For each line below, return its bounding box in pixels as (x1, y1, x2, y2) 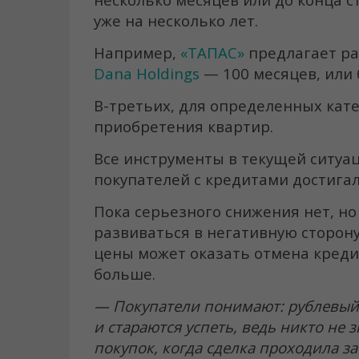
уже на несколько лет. (94, 10, 258, 30)
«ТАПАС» (180, 42, 244, 63)
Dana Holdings (94, 63, 200, 83)
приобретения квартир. (94, 116, 273, 136)
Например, (94, 42, 180, 63)
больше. (94, 264, 155, 284)
